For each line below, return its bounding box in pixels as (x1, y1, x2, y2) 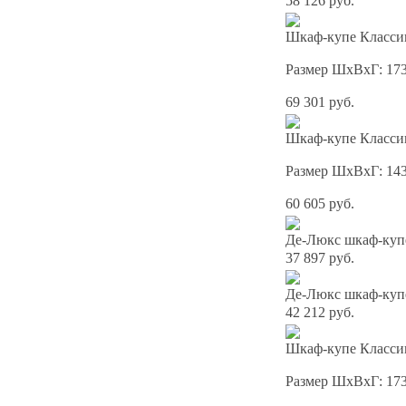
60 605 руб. (285, 196, 354, 212)
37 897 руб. (285, 250, 354, 266)
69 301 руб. (285, 94, 354, 111)
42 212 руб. (285, 304, 354, 321)
